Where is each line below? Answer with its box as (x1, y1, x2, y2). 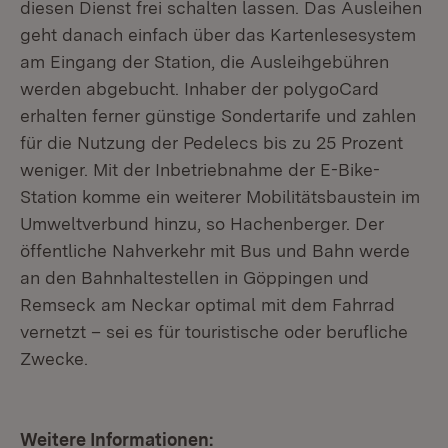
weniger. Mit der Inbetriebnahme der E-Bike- (20, 159, 380, 180)
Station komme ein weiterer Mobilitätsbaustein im (20, 186, 420, 207)
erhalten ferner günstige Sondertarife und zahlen (20, 105, 416, 126)
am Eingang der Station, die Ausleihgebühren (20, 51, 389, 72)
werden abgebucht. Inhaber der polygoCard (20, 78, 379, 99)
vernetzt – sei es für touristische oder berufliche (20, 321, 408, 342)
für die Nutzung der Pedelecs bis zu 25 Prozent (20, 132, 403, 153)
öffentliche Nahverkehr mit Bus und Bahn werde (20, 240, 410, 261)
